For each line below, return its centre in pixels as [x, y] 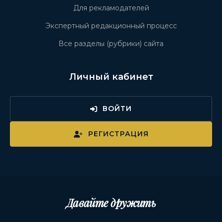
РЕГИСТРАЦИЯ [118, 134]
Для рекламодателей [111, 8]
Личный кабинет [111, 77]
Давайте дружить [111, 203]
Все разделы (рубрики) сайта [111, 44]
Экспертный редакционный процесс [111, 26]
